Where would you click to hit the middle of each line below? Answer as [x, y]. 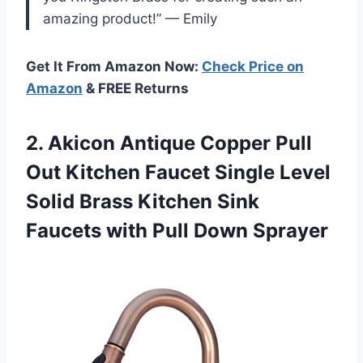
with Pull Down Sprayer [217, 230]
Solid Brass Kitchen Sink [143, 201]
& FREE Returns [136, 88]
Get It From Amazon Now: [114, 66]
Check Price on [253, 66]
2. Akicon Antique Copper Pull [169, 143]
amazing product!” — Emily [130, 18]
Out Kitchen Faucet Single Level [178, 172]
